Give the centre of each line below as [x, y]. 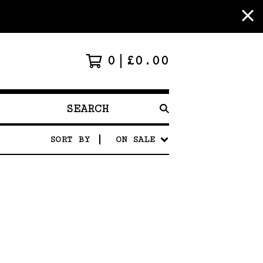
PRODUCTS [83, 129]
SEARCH [77, 114]
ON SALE [135, 139]
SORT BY [70, 139]
